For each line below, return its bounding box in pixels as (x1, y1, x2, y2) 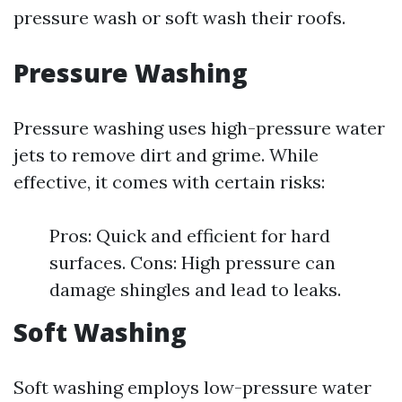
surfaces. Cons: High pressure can (49, 251, 336, 274)
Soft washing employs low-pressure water (13, 376, 371, 398)
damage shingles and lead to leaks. (49, 278, 341, 301)
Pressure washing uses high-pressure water (13, 117, 385, 139)
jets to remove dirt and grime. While (13, 144, 319, 166)
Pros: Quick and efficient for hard (49, 224, 330, 247)
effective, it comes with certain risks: (13, 170, 325, 193)
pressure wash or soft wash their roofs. (13, 6, 345, 29)
